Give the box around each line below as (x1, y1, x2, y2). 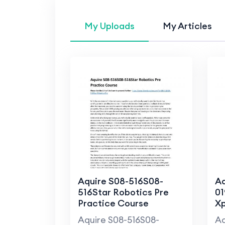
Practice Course (77, 197, 149, 209)
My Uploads (84, 20, 135, 32)
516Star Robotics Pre (77, 186, 169, 198)
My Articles (162, 20, 212, 32)
